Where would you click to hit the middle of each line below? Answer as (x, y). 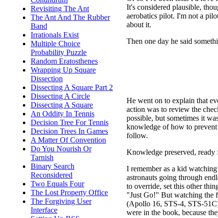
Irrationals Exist (55, 35)
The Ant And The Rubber (70, 17)
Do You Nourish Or (61, 149)
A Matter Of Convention (68, 140)
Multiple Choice (55, 44)
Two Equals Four (57, 184)
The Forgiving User (61, 201)
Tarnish (42, 157)
